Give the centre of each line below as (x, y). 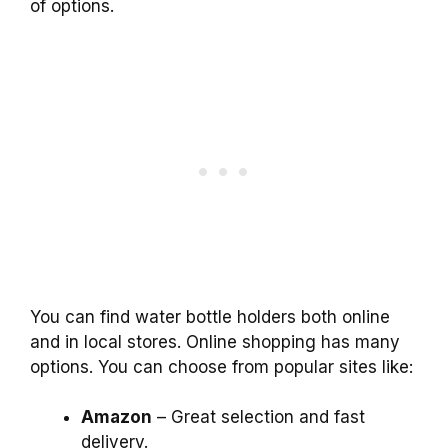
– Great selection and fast (258, 417)
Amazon (116, 417)
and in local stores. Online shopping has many (215, 341)
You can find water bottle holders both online (210, 316)
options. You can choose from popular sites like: (221, 366)
